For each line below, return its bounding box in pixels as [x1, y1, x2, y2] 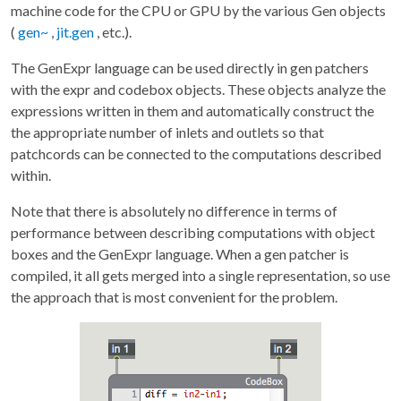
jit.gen [56, 23, 94, 41]
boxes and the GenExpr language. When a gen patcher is [11, 245, 349, 263]
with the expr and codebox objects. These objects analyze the [11, 81, 386, 98]
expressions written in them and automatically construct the [11, 102, 374, 120]
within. [11, 166, 51, 184]
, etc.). [94, 23, 132, 41]
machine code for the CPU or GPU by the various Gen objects [11, 2, 386, 20]
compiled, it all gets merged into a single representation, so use [11, 267, 390, 285]
